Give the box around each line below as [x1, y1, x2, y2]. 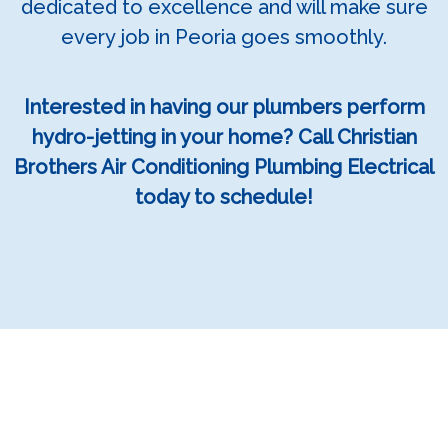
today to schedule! [135, 185, 313, 209]
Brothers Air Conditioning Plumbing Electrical [14, 155, 434, 179]
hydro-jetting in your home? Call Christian [31, 125, 417, 149]
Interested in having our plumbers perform [23, 95, 425, 119]
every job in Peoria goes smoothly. [61, 25, 387, 49]
